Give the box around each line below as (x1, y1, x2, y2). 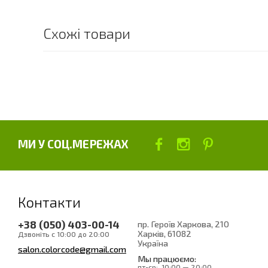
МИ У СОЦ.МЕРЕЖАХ (18, 136, 129, 151)
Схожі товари (43, 24, 130, 42)
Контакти (18, 193, 81, 211)
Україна (138, 237, 168, 248)
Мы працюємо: (138, 252, 196, 264)
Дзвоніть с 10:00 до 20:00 (18, 229, 109, 238)
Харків (138, 227, 164, 239)
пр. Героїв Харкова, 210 (138, 218, 229, 229)
